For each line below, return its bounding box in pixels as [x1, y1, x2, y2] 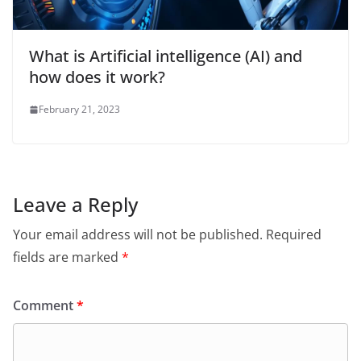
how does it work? [29, 66, 165, 89]
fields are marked [13, 248, 122, 267]
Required [266, 226, 322, 244]
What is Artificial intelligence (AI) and [29, 45, 302, 68]
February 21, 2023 [39, 102, 120, 117]
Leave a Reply [13, 191, 138, 218]
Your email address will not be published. [13, 226, 263, 244]
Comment [13, 297, 77, 315]
